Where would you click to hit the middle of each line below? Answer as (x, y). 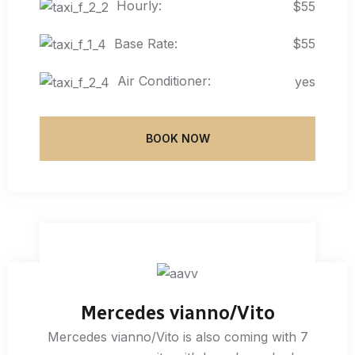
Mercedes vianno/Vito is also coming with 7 (177, 337)
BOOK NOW (177, 138)
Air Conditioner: (164, 81)
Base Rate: (146, 43)
